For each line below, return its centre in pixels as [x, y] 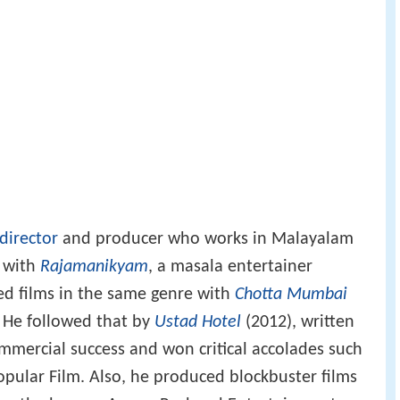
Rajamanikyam [94, 267]
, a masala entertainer [230, 267]
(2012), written [298, 322]
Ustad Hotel [198, 322]
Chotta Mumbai [291, 294]
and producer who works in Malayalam [206, 239]
